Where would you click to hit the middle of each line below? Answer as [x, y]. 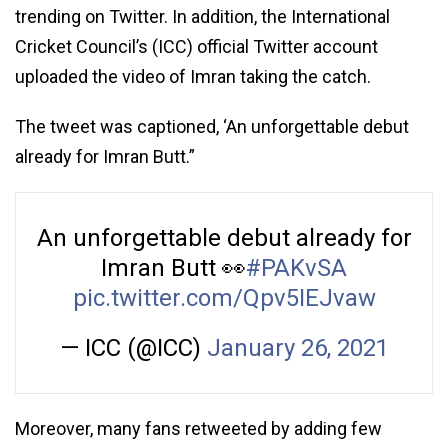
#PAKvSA [296, 267]
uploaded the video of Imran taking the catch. [193, 76]
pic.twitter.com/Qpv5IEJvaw [224, 297]
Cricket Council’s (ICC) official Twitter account [196, 46]
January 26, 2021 [297, 347]
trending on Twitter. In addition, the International [202, 16]
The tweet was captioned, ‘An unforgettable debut [212, 126]
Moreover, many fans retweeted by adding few [198, 428]
